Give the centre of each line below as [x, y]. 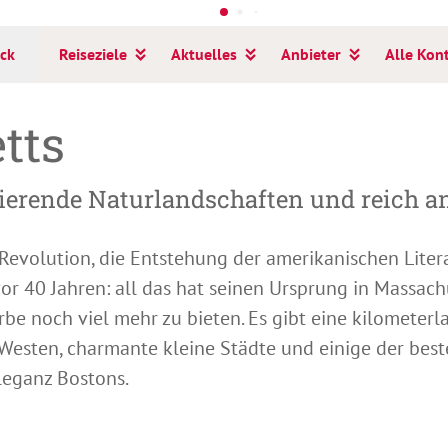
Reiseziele [92, 54]
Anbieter [310, 54]
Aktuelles [203, 54]
